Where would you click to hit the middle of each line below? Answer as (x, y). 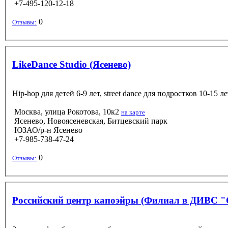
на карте (133, 112)
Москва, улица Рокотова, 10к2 (67, 111)
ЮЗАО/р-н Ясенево (47, 130)
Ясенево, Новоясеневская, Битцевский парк (90, 121)
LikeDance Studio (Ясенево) (72, 64)
